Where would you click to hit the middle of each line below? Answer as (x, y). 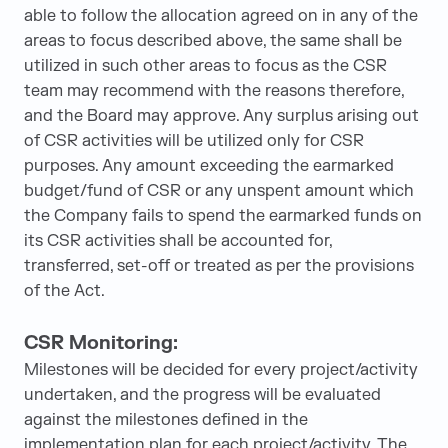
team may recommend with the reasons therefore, (214, 91)
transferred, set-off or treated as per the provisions (219, 266)
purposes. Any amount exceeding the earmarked (209, 166)
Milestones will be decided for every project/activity (221, 370)
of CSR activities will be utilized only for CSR (194, 141)
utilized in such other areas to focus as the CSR (205, 66)
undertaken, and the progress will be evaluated (202, 395)
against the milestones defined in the (166, 420)
